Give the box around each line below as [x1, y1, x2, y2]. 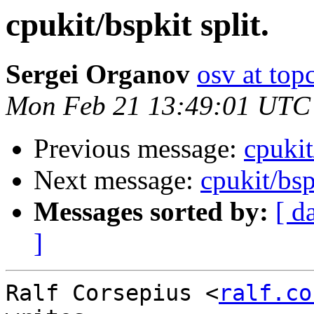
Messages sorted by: [34, 196, 268, 227]
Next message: [34, 165, 200, 196]
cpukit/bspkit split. [6, 6, 269, 43]
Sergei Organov [6, 59, 190, 90]
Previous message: [34, 133, 244, 164]
